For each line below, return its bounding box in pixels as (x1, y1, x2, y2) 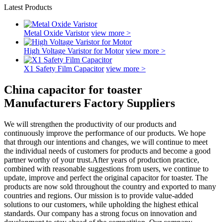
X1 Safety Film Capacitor (24, 64, 104, 73)
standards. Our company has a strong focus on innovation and (4, 209, 197, 218)
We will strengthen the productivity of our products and (4, 119, 176, 128)
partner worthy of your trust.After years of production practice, (4, 155, 199, 164)
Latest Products (4, 3, 52, 11)
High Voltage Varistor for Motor (24, 47, 124, 55)
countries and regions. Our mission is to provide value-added (4, 191, 193, 200)
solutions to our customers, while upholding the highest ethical (4, 200, 198, 209)
